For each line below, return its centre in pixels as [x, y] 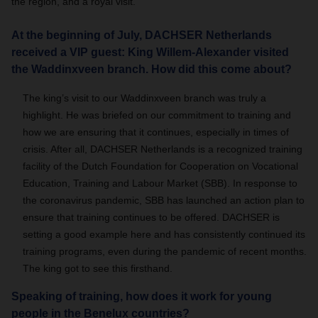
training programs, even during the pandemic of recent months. [165, 251]
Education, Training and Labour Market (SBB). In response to [160, 183]
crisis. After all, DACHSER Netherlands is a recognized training [163, 149]
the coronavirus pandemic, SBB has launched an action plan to [164, 200]
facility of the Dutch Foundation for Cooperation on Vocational [160, 166]
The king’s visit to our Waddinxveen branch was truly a [144, 98]
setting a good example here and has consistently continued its [164, 234]
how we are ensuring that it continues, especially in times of [156, 132]
